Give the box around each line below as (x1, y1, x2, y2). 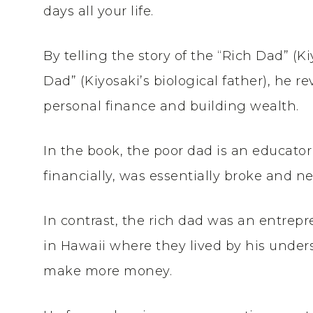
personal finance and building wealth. (43, 99, 299, 114)
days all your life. (43, 3, 154, 19)
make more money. (43, 263, 172, 279)
